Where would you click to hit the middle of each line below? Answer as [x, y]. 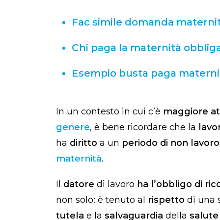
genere [73, 127]
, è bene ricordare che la [144, 127]
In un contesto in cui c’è [110, 112]
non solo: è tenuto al [102, 200]
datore [80, 184]
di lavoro [117, 184]
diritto [85, 143]
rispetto [167, 200]
